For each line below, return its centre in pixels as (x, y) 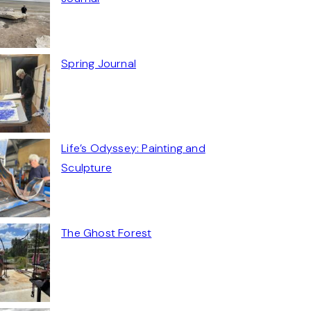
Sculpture (86, 167)
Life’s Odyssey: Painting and (133, 148)
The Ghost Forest (107, 233)
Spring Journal (99, 63)
